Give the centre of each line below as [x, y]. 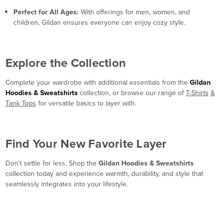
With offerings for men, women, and [134, 12]
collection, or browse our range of [132, 93]
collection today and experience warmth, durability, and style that [104, 174]
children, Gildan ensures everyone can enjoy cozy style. [99, 23]
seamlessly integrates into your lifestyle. [66, 184]
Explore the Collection [65, 63]
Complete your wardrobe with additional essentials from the [97, 83]
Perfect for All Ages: [46, 12]
